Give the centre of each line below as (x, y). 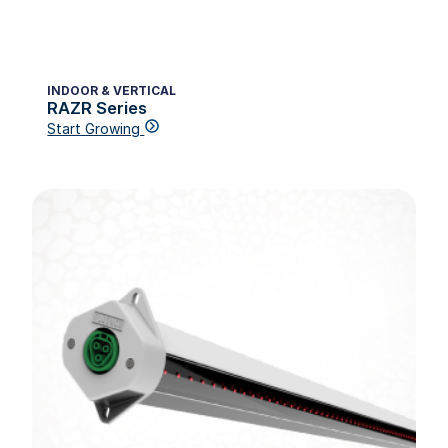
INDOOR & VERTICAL (112, 90)
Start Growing (96, 128)
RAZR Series (97, 107)
